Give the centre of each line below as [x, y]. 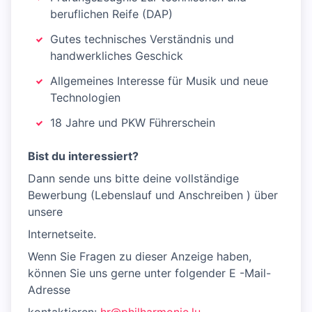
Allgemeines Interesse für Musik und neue [159, 81]
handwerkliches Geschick [117, 56]
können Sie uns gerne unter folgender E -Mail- [149, 273]
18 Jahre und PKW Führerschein [133, 123]
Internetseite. [62, 234]
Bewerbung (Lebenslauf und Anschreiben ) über [153, 195]
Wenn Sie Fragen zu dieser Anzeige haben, [140, 256]
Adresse [49, 290]
